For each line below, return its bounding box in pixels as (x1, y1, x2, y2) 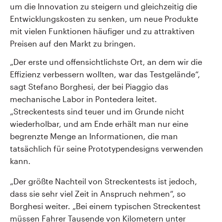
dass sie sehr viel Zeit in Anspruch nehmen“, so (10, 189, 186, 198)
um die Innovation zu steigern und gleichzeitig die (10, 1, 197, 11)
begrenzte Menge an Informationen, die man (10, 131, 178, 141)
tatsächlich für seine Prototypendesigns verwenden (10, 144, 203, 153)
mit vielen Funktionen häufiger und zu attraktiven (10, 26, 195, 36)
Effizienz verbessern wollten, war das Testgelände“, (10, 69, 200, 79)
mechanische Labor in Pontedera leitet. (10, 94, 157, 104)
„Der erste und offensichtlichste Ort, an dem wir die (10, 57, 202, 66)
